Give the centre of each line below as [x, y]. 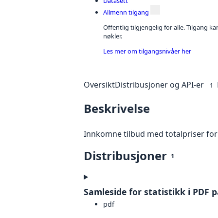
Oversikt [99, 85]
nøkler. [113, 36]
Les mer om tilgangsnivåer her [147, 51]
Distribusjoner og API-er [159, 85]
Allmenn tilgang [126, 12]
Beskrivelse [117, 109]
